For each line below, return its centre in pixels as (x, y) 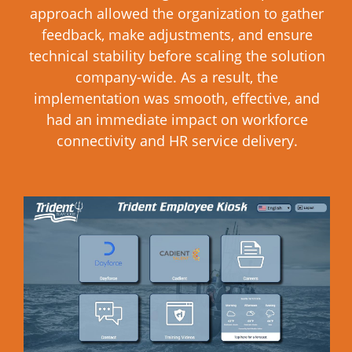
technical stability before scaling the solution (177, 56)
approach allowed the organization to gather (177, 13)
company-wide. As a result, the (177, 77)
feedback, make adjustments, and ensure (177, 35)
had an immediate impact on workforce (177, 119)
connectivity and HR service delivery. (177, 141)
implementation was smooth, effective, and (177, 98)
